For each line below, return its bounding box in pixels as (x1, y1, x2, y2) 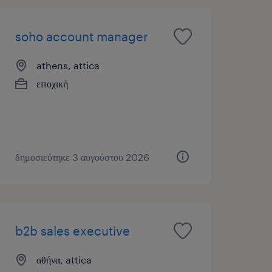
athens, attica (36, 59, 100, 71)
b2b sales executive (15, 223, 130, 238)
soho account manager (15, 29, 148, 44)
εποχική (36, 77, 68, 89)
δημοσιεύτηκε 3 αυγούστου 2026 (15, 151, 149, 163)
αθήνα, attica (36, 253, 92, 265)
